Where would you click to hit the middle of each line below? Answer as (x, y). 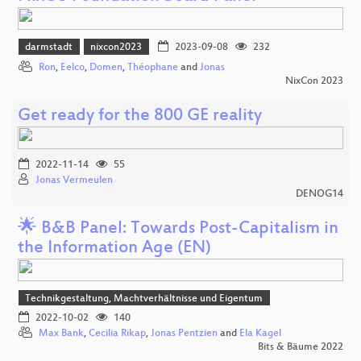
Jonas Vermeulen (74, 180)
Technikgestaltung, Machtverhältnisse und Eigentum (144, 299)
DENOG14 (320, 194)
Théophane (153, 67)
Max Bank (61, 334)
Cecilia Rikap (117, 334)
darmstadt (49, 48)
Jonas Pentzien (184, 334)
